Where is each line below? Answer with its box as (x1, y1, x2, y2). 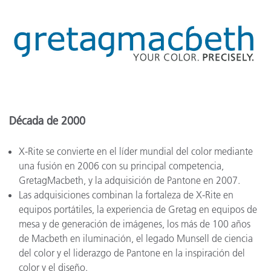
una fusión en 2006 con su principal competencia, (19, 160, 224, 172)
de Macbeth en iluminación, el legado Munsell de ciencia (19, 232, 253, 245)
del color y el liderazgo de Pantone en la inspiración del (19, 247, 245, 260)
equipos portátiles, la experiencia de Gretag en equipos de (19, 203, 257, 216)
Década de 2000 (9, 114, 85, 128)
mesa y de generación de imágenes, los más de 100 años (19, 218, 250, 230)
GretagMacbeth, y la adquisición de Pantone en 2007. (19, 174, 240, 187)
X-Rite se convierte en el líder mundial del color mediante (19, 145, 253, 158)
